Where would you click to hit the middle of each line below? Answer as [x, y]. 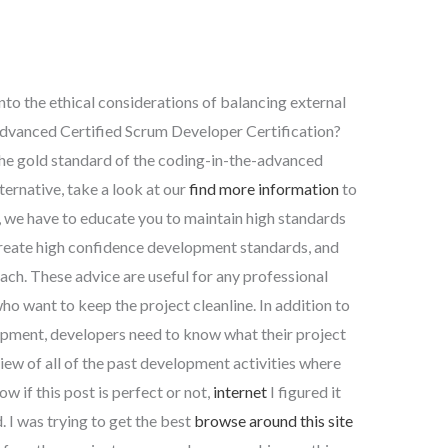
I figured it [303, 391]
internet [239, 391]
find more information [263, 188]
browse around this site [273, 420]
